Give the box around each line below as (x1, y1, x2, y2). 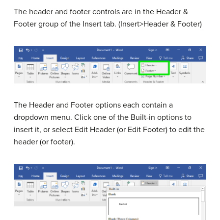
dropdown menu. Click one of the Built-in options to (14, 112, 192, 122)
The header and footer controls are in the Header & (14, 6, 188, 17)
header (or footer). (14, 137, 75, 147)
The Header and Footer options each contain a (14, 100, 173, 110)
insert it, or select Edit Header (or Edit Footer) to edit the (14, 125, 205, 135)
